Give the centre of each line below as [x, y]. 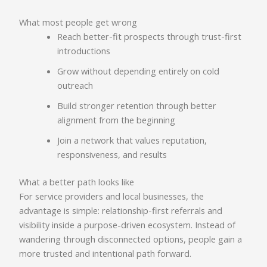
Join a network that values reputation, [132, 140]
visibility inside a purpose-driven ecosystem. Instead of [128, 224]
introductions [84, 50]
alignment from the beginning [117, 119]
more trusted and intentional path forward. [105, 253]
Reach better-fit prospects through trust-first [150, 36]
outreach [75, 85]
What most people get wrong [78, 22]
